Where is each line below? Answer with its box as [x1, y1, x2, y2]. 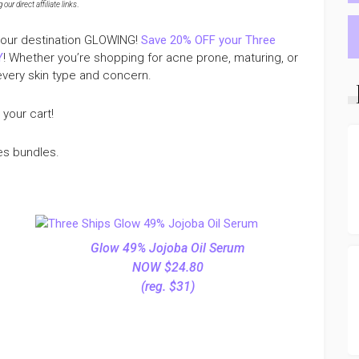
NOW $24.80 [131, 260, 204, 275]
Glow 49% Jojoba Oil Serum [90, 240, 245, 256]
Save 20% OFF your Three [141, 33, 276, 47]
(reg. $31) [140, 279, 195, 294]
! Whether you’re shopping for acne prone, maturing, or [3, 50, 298, 65]
